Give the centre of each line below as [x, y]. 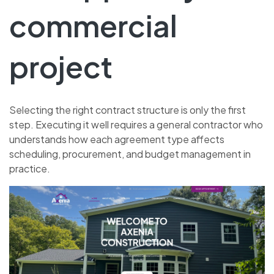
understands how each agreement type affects [117, 139]
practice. [30, 168]
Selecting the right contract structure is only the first [128, 109]
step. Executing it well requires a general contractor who [136, 124]
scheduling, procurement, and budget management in [130, 154]
